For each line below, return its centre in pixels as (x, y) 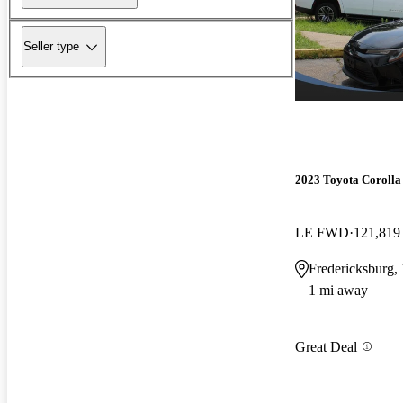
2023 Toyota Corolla (348, 180)
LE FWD (322, 233)
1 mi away (338, 291)
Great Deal (326, 346)
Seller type (51, 47)
